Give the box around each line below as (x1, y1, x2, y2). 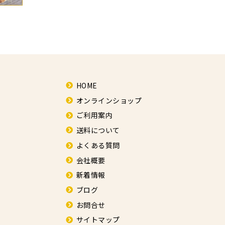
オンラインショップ (76, 95, 142, 105)
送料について (76, 125, 120, 136)
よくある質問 (76, 140, 120, 150)
